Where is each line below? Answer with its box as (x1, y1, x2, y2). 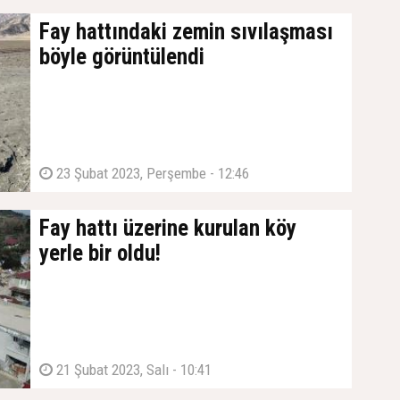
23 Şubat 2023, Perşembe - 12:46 (53, 164, 249, 182)
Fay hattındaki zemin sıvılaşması (39, 19, 333, 45)
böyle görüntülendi (39, 44, 204, 70)
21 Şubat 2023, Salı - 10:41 (53, 361, 212, 379)
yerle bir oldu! (39, 240, 161, 266)
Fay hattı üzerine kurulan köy (39, 215, 296, 241)
